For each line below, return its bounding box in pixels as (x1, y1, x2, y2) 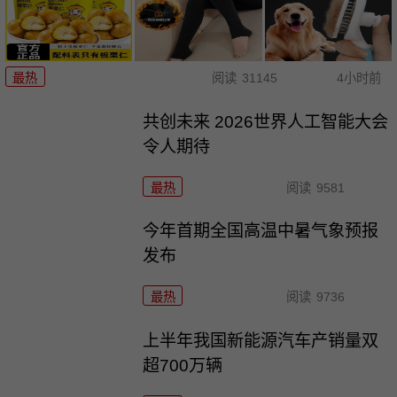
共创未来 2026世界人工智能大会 (143, 112, 389, 131)
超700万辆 (143, 356, 223, 376)
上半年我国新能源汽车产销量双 (143, 331, 379, 351)
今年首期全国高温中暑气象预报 (143, 222, 379, 241)
